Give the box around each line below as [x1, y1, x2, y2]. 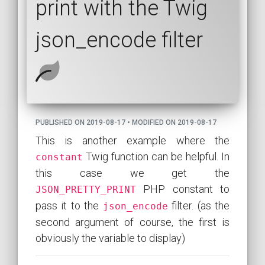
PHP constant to [136, 183, 230, 196]
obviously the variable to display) [35, 232, 185, 245]
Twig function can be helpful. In [83, 150, 230, 163]
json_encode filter [35, 28, 203, 53]
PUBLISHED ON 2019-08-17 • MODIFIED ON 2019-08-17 [35, 118, 216, 127]
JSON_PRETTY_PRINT [35, 184, 136, 196]
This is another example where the [35, 134, 230, 147]
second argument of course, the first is [35, 216, 230, 229]
